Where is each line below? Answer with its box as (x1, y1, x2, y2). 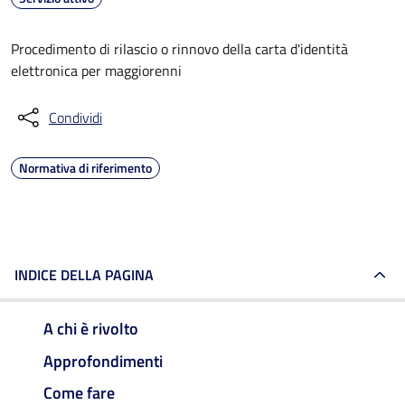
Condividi (49, 107, 102, 128)
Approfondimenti (43, 348, 163, 373)
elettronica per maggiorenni (11, 60, 182, 81)
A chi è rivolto (43, 316, 138, 341)
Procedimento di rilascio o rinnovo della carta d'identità (11, 38, 348, 60)
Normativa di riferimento (19, 158, 152, 177)
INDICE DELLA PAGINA (14, 264, 154, 286)
